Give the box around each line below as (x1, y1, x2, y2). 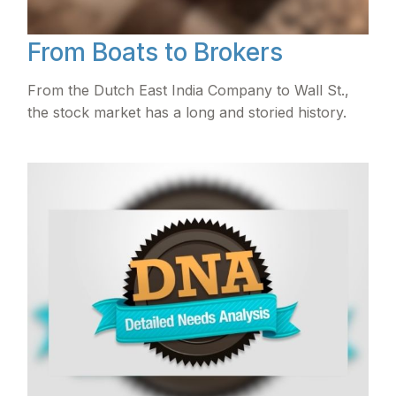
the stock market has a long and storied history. (27, 103, 347, 121)
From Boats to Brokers (27, 36, 284, 67)
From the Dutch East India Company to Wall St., (27, 80, 350, 99)
